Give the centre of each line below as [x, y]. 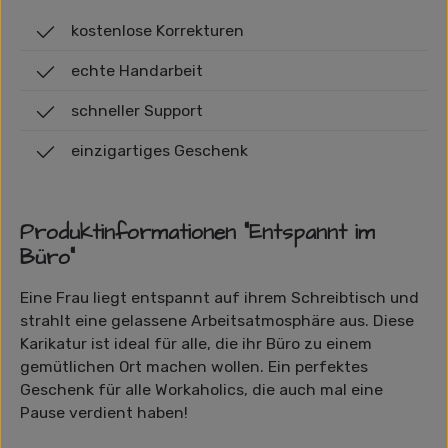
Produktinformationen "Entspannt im [197, 232]
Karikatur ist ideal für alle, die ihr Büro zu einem [196, 343]
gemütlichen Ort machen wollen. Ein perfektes [194, 366]
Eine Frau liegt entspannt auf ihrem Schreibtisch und [219, 297]
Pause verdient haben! [104, 412]
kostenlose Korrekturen [158, 30]
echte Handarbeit [137, 70]
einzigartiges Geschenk [160, 150]
